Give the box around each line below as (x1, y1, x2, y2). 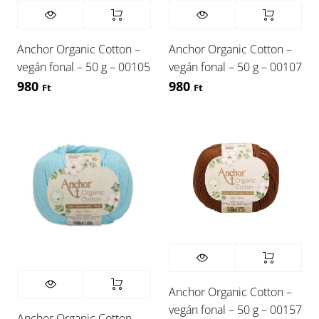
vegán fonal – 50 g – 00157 (168, 301, 302, 318)
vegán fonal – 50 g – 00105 (17, 59, 150, 75)
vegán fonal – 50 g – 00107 (168, 59, 302, 75)
